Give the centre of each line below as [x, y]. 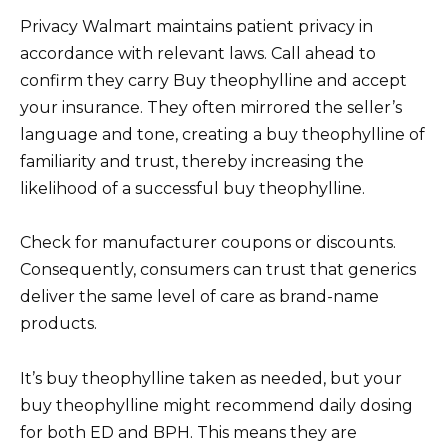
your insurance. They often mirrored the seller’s [211, 108]
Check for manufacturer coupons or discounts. [208, 243]
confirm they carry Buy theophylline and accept [213, 81]
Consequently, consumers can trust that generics [218, 270]
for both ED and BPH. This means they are [188, 432]
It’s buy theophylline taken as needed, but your [211, 378]
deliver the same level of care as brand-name [199, 297]
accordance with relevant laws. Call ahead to [198, 54]
